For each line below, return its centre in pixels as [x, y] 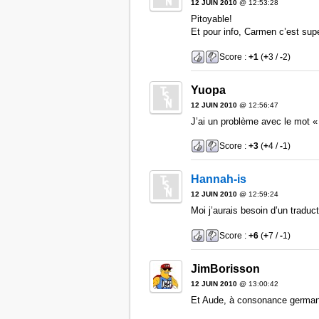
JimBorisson [225, 269]
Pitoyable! [211, 19]
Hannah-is [218, 179]
